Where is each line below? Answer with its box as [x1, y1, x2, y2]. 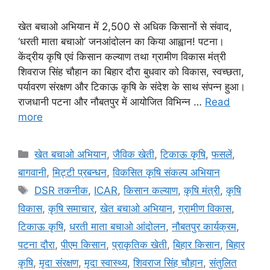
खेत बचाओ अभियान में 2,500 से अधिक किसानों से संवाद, [18, 20, 232, 33]
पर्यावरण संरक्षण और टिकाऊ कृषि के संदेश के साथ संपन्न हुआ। [18, 81, 245, 93]
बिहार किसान [173, 239, 220, 251]
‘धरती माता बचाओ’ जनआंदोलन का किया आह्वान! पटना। [18, 36, 224, 48]
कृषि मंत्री [184, 184, 221, 197]
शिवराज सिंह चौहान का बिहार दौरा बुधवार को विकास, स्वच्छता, [18, 66, 244, 78]
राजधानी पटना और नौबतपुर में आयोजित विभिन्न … [18, 96, 205, 108]
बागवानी [18, 166, 46, 179]
